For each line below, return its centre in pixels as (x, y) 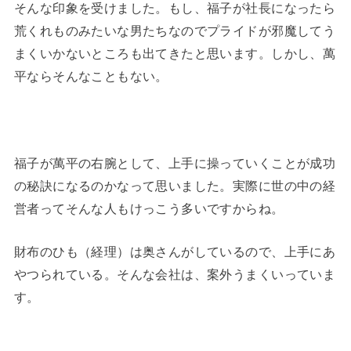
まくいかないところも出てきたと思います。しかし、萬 (175, 54)
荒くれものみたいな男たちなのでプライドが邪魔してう (175, 31)
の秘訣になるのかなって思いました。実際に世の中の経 (175, 186)
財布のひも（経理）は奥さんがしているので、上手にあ (175, 252)
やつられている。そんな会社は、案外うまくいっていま (175, 275)
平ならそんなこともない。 (91, 76)
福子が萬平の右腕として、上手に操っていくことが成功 (175, 163)
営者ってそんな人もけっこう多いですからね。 (149, 208)
